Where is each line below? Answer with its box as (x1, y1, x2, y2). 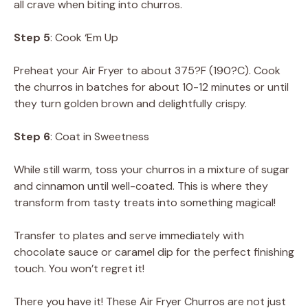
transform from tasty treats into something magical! (14, 195, 276, 210)
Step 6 (14, 129, 50, 144)
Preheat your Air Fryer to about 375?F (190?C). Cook (14, 63, 280, 78)
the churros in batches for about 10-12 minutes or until (14, 80, 289, 95)
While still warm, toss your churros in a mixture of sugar (14, 162, 289, 177)
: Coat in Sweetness (50, 129, 149, 144)
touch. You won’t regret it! (14, 261, 144, 276)
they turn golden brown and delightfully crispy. (14, 96, 247, 111)
